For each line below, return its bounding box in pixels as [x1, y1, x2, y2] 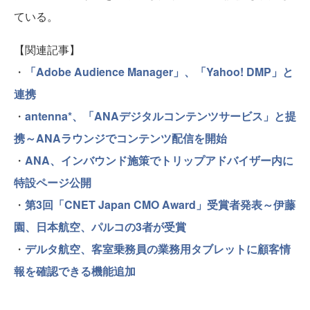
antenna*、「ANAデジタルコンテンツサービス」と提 [25, 108, 296, 124]
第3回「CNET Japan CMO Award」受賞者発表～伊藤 [25, 197, 295, 212]
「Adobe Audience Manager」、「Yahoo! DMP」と [25, 64, 293, 80]
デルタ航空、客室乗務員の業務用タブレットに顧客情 [25, 241, 291, 257]
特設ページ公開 [14, 174, 91, 190]
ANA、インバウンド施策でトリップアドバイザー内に [25, 152, 293, 168]
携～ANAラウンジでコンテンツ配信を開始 [14, 130, 227, 146]
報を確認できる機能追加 [14, 263, 136, 279]
